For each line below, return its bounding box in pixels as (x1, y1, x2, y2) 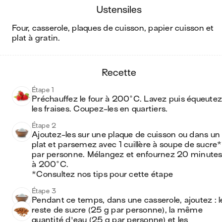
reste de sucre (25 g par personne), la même (32, 206, 203, 215)
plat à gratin (12, 34, 58, 43)
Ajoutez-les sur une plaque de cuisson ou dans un (32, 130, 220, 139)
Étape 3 (32, 187, 56, 195)
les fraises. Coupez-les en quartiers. (32, 105, 168, 113)
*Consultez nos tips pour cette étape (32, 170, 173, 179)
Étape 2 (32, 122, 56, 129)
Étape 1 (32, 86, 55, 94)
